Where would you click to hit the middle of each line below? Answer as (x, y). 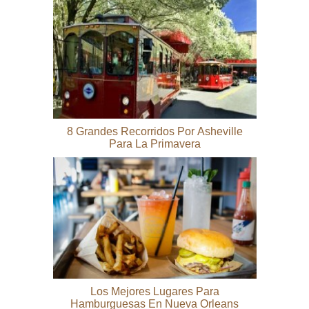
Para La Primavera (154, 144)
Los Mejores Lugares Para (154, 291)
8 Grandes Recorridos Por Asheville (154, 131)
